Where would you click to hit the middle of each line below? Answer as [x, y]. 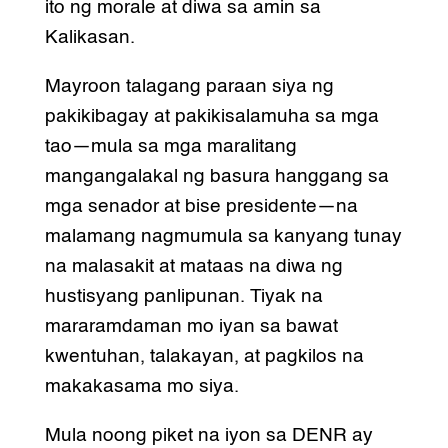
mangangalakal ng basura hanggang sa [216, 177]
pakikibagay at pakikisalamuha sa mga [211, 117]
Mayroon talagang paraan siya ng [189, 87]
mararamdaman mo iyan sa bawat [191, 327]
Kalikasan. [89, 38]
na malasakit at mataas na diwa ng [193, 267]
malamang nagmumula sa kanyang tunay [223, 237]
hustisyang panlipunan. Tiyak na [183, 297]
